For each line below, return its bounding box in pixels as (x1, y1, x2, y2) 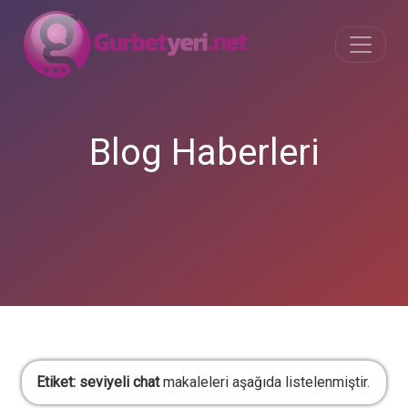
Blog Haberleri (88, 131, 320, 174)
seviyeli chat (79, 373, 159, 391)
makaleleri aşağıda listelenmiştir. (159, 373, 370, 391)
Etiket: (36, 373, 79, 391)
